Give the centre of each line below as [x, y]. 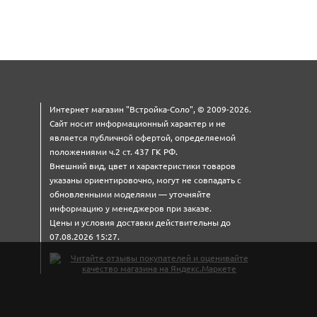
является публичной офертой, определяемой [143, 137]
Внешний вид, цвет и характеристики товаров [143, 166]
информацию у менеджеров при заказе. [131, 208]
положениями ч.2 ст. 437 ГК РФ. [114, 151]
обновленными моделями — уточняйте [130, 194]
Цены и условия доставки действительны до [140, 222]
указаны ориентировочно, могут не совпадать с [145, 180]
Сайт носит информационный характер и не [138, 123]
